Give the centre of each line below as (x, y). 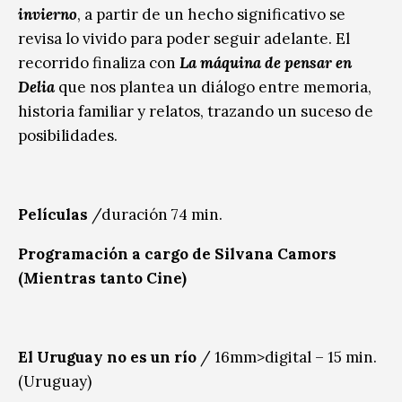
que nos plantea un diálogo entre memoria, (215, 87)
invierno (48, 14)
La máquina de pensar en (266, 62)
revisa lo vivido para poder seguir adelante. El (184, 38)
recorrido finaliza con (99, 62)
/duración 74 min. (157, 214)
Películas (55, 214)
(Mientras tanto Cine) (102, 278)
